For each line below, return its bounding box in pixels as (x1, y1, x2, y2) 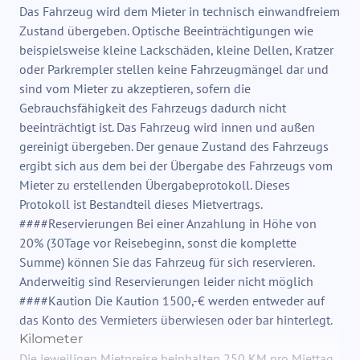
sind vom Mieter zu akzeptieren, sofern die (19, 80, 251, 96)
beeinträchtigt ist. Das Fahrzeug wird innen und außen (19, 119, 315, 135)
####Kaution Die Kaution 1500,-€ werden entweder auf (19, 292, 325, 309)
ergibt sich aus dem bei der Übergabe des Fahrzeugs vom (19, 157, 333, 174)
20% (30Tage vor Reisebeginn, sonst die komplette (19, 235, 297, 251)
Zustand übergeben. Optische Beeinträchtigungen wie (19, 22, 313, 39)
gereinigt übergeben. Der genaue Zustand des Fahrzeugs (19, 138, 329, 154)
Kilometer (19, 331, 83, 346)
